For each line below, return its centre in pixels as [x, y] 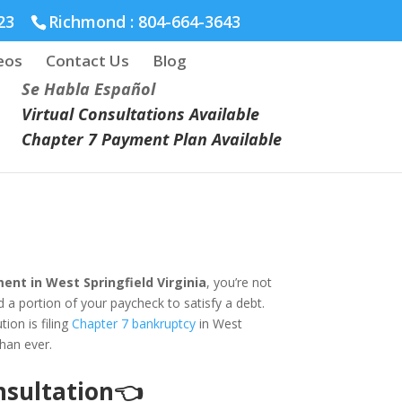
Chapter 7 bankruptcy [134, 323]
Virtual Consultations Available [140, 114]
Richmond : [94, 21]
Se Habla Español [88, 89]
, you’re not [240, 282]
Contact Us [88, 61]
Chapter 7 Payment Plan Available [151, 139]
